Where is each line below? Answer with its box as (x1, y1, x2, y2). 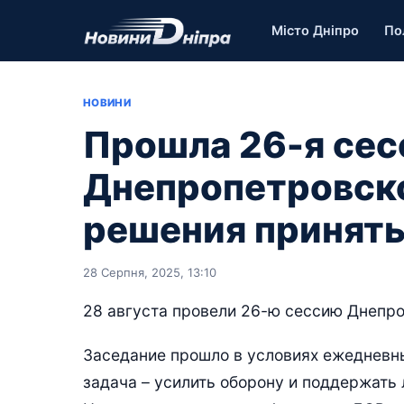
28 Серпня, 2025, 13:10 (83, 265, 216, 280)
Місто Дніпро (271, 22, 360, 39)
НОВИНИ (83, 96, 132, 109)
